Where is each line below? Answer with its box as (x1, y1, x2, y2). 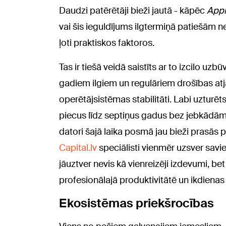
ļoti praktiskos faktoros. (59, 36, 154, 49)
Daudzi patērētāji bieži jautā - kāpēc (59, 4, 207, 17)
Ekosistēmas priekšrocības (59, 195, 214, 211)
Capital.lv (59, 141, 97, 154)
